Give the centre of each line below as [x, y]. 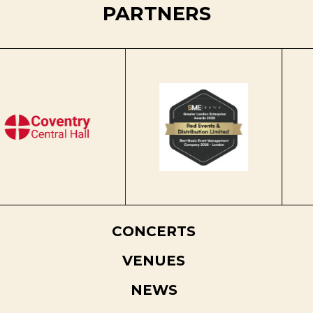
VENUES [154, 261]
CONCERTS [154, 232]
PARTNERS [156, 14]
